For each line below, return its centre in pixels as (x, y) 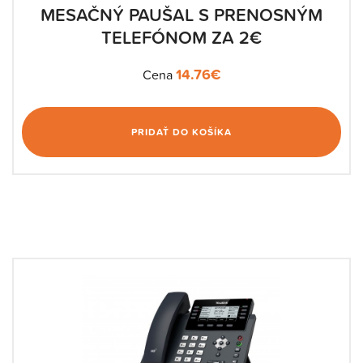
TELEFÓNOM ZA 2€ (181, 38)
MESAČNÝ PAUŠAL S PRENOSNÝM (181, 15)
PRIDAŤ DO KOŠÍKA (181, 132)
